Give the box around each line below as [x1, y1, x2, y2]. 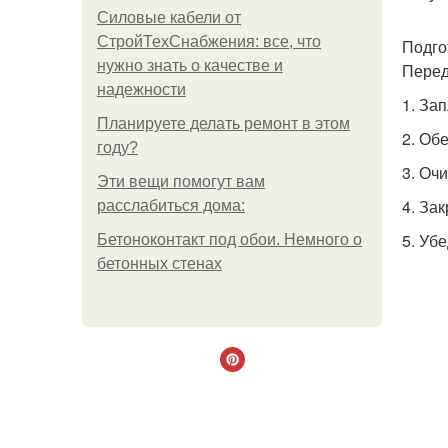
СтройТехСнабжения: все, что [97, 33, 321, 50]
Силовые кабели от [97, 9, 241, 26]
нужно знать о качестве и [97, 57, 283, 74]
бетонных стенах [97, 255, 222, 272]
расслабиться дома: [97, 197, 245, 214]
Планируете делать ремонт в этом [97, 115, 350, 132]
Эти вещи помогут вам [97, 173, 265, 190]
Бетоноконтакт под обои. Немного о [97, 231, 362, 248]
